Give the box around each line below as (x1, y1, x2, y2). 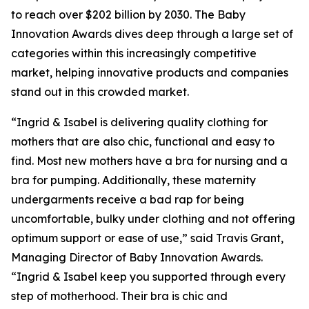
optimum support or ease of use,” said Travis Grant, (11, 231, 283, 245)
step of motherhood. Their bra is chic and (11, 289, 228, 303)
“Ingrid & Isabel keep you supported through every (11, 270, 286, 283)
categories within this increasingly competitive (11, 46, 257, 60)
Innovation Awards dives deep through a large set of (11, 27, 293, 41)
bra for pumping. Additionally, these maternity (11, 173, 256, 187)
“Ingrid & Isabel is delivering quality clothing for (11, 115, 268, 129)
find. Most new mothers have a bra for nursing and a (11, 154, 288, 168)
